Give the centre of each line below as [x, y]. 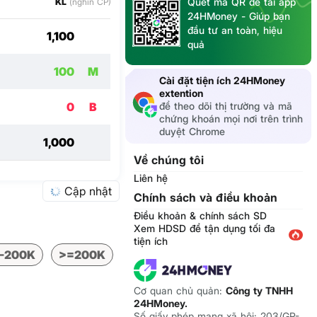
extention [181, 93]
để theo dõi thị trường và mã [225, 105]
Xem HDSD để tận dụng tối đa [204, 228]
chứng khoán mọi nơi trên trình [231, 118]
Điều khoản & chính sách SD [200, 215]
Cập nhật [88, 191]
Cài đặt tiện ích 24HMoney [222, 80]
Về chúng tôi [168, 160]
